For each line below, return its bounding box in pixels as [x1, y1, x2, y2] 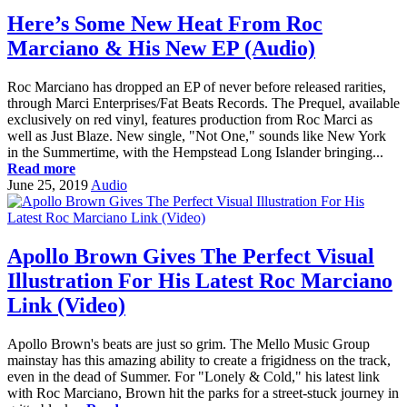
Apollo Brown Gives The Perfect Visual [7, 244, 374, 269]
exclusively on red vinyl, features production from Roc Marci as [7, 112, 372, 128]
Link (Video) [7, 293, 125, 318]
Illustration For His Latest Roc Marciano [7, 269, 392, 293]
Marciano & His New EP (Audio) [7, 36, 315, 61]
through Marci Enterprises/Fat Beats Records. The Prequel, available [7, 95, 400, 112]
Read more [7, 161, 75, 177]
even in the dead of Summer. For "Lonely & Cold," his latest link [7, 369, 380, 384]
